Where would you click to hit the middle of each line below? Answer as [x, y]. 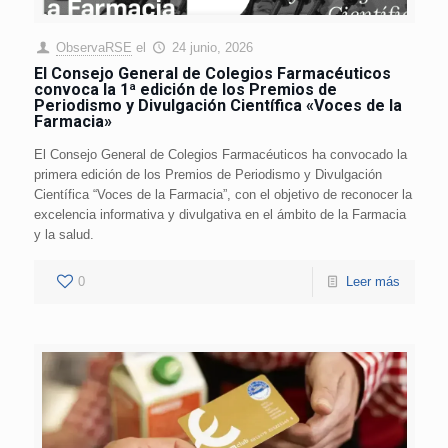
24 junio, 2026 [212, 47]
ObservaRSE [93, 47]
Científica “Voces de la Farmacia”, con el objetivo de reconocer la [222, 194]
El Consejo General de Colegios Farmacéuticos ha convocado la [220, 154]
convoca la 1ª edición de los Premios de [185, 89]
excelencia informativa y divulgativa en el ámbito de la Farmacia [219, 214]
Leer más [372, 281]
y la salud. [63, 234]
